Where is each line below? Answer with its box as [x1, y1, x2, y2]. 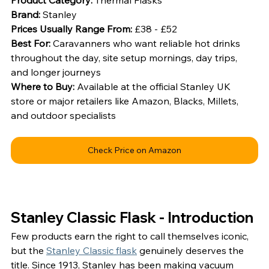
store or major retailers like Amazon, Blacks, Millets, [11, 94, 241, 107]
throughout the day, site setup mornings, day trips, [11, 51, 240, 64]
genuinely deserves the [137, 244, 246, 256]
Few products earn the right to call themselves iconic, [11, 229, 251, 242]
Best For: [11, 37, 53, 49]
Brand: [11, 8, 43, 20]
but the [11, 244, 46, 256]
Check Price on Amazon [88, 144, 181, 156]
